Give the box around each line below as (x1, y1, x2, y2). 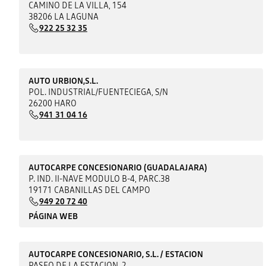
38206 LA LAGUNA (28, 10, 99, 23)
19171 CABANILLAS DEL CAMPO (28, 183, 151, 196)
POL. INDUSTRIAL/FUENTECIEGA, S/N (28, 85, 169, 98)
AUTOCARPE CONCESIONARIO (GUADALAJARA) (28, 161, 208, 173)
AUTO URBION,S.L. (28, 74, 99, 87)
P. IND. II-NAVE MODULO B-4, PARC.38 (28, 172, 170, 185)
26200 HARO (28, 97, 77, 109)
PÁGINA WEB (28, 210, 78, 222)
